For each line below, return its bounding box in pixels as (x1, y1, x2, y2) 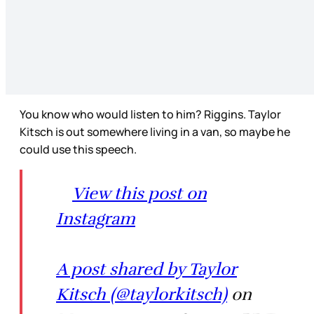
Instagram (56, 208, 135, 230)
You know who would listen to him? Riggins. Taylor (20, 107, 281, 123)
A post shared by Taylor (56, 259, 237, 280)
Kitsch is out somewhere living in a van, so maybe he (20, 124, 290, 140)
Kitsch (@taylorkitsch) (56, 284, 227, 306)
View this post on (72, 183, 207, 205)
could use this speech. (20, 142, 139, 158)
